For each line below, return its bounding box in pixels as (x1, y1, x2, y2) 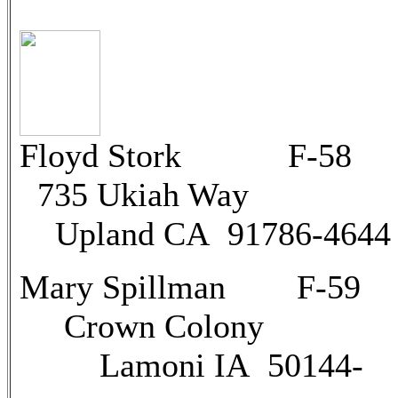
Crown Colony (20, 307, 264, 345)
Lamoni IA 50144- (20, 346, 363, 384)
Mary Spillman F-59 (20, 268, 361, 306)
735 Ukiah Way (20, 176, 249, 213)
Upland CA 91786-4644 (20, 215, 391, 252)
